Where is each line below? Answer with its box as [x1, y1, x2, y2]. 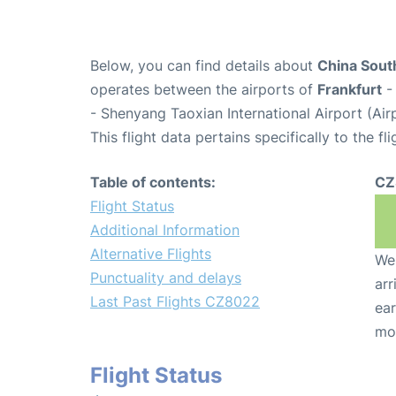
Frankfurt [317, 80, 382, 98]
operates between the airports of [90, 80, 317, 98]
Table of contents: [90, 172, 216, 191]
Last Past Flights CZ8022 [90, 292, 260, 310]
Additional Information [90, 220, 240, 239]
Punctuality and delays [90, 268, 241, 286]
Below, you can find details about [90, 56, 317, 74]
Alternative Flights [90, 244, 211, 263]
